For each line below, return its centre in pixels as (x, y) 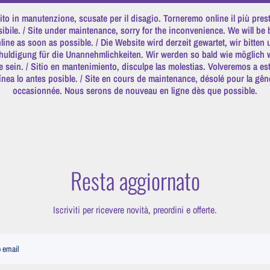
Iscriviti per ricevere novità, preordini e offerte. (135, 210)
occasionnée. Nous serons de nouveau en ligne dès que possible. (135, 90)
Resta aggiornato (135, 180)
